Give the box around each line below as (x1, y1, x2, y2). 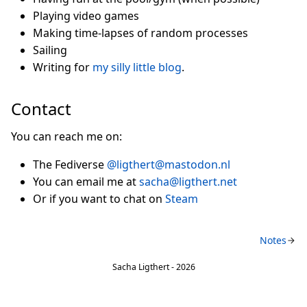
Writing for (33, 60, 93, 75)
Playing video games (33, 8, 139, 23)
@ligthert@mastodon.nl (107, 157, 230, 172)
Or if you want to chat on (33, 191, 165, 206)
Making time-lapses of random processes (33, 25, 248, 40)
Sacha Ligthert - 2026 (112, 261, 195, 273)
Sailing (33, 42, 67, 58)
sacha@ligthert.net (139, 174, 237, 189)
